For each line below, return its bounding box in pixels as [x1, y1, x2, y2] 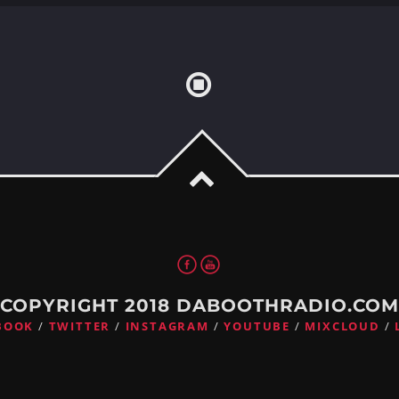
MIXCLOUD [305, 318, 380, 334]
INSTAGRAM [125, 318, 209, 334]
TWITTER [48, 318, 111, 334]
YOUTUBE [224, 318, 290, 334]
